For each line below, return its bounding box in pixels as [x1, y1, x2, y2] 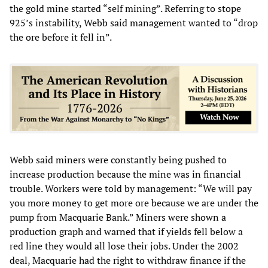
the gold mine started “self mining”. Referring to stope [10, 1, 241, 15]
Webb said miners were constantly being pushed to [10, 153, 227, 166]
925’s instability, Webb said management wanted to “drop [10, 16, 258, 29]
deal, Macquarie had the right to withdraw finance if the [10, 253, 246, 267]
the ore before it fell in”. [10, 30, 112, 44]
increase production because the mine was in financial [10, 167, 241, 181]
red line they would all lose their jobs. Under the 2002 [10, 239, 239, 252]
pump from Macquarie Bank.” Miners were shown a [10, 210, 226, 224]
